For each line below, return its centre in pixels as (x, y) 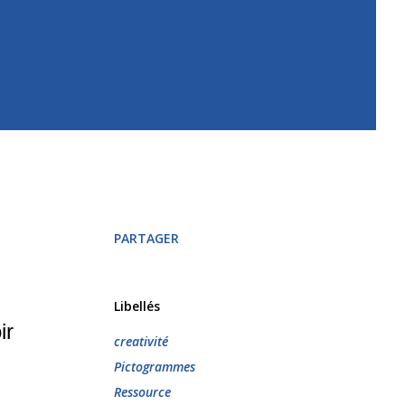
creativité (141, 341)
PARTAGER (146, 238)
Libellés (137, 306)
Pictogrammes (155, 366)
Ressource (142, 391)
